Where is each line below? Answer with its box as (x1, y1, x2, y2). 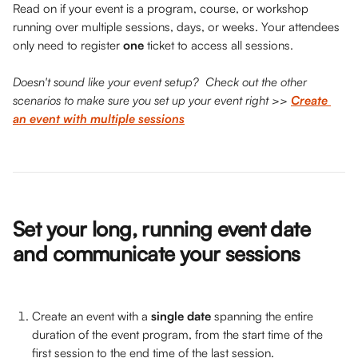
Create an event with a (32, 308, 151, 324)
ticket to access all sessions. (147, 38, 296, 53)
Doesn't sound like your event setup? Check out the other (13, 74, 310, 89)
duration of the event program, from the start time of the (32, 327, 326, 342)
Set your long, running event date (13, 216, 316, 241)
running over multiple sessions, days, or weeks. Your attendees (13, 19, 343, 34)
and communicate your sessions (13, 241, 305, 266)
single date (151, 308, 214, 324)
